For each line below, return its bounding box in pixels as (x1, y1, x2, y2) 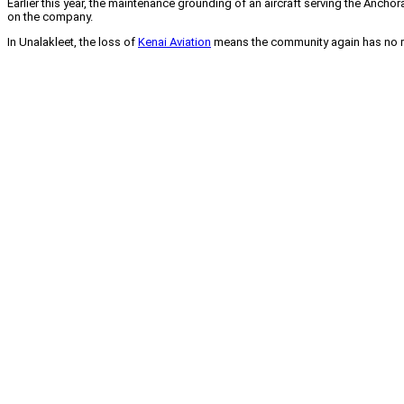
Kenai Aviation (138, 35, 211, 50)
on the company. (7, 10, 93, 24)
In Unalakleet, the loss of (7, 35, 138, 50)
